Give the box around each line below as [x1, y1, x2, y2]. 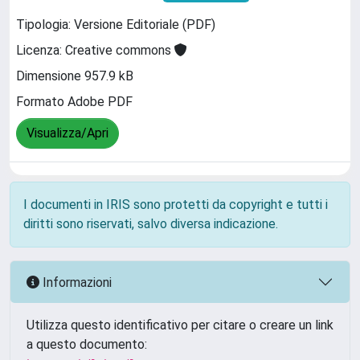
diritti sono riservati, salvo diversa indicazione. [23, 216, 278, 231]
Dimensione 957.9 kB [16, 68, 133, 84]
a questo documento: [27, 337, 147, 352]
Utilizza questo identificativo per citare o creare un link [27, 317, 333, 333]
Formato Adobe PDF [16, 94, 133, 110]
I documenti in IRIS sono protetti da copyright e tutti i [23, 197, 328, 212]
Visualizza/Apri [27, 125, 108, 141]
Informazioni [39, 274, 112, 290]
